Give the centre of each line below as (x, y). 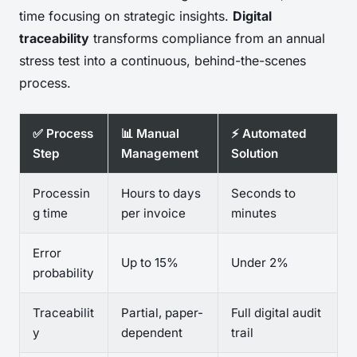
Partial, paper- (162, 312)
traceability (54, 38)
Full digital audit (276, 312)
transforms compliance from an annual (207, 38)
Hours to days (161, 193)
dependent (152, 332)
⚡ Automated (269, 133)
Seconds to (263, 193)
